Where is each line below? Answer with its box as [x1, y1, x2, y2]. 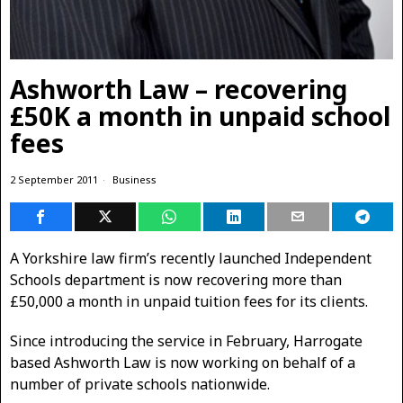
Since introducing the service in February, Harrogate [10, 331, 363, 352]
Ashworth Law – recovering [10, 72, 347, 107]
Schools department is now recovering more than [10, 270, 342, 291]
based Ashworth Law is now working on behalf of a [10, 353, 355, 373]
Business [112, 173, 157, 187]
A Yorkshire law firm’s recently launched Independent [10, 248, 372, 269]
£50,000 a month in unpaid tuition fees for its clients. [10, 291, 368, 312]
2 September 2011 [10, 173, 98, 187]
